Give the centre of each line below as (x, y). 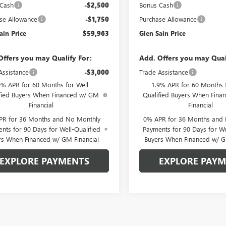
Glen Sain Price (163, 33)
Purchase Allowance (168, 19)
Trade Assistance (164, 72)
